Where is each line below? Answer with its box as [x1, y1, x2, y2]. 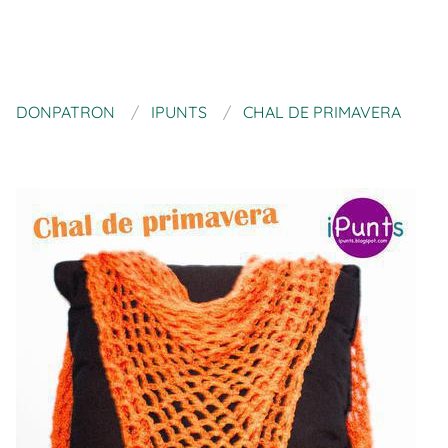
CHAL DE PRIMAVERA [243, 102, 401, 122]
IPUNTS [151, 102, 207, 122]
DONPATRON [16, 102, 115, 122]
